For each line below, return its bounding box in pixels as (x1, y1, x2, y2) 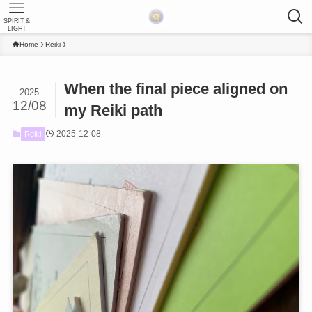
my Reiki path (64, 102, 163, 120)
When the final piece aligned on (64, 80, 288, 98)
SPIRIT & (3, 17, 31, 25)
